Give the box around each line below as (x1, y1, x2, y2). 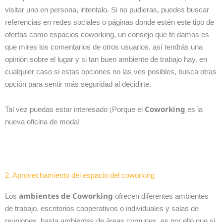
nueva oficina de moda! (5, 117, 80, 126)
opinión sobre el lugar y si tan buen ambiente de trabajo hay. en (5, 55, 207, 63)
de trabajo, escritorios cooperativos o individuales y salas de (5, 204, 199, 213)
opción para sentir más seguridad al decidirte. (5, 79, 153, 88)
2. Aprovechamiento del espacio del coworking (5, 171, 155, 180)
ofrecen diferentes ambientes (113, 192, 209, 201)
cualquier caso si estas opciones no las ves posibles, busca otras (5, 67, 217, 76)
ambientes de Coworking (17, 191, 113, 201)
